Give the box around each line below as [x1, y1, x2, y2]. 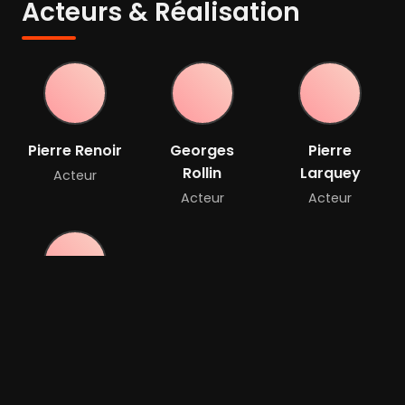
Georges [170, 140, 235, 162]
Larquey [299, 163, 361, 184]
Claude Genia [24, 309, 126, 331]
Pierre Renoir [27, 140, 122, 162]
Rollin [183, 163, 222, 184]
